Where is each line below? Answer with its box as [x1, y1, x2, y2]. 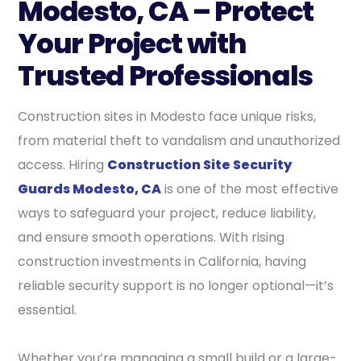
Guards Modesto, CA [18, 179, 162, 198]
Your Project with [18, 23, 247, 63]
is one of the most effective [161, 179, 339, 198]
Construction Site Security [107, 155, 293, 174]
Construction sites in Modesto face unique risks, [18, 106, 317, 126]
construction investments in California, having [18, 251, 307, 271]
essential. [18, 300, 77, 319]
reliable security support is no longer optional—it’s [18, 276, 334, 295]
